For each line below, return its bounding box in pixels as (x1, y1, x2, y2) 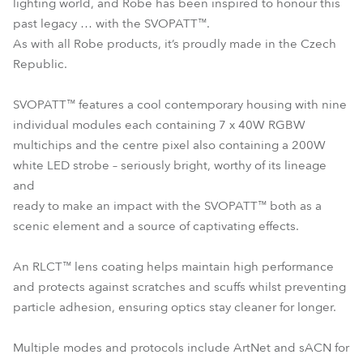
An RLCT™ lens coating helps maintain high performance (13, 258, 334, 275)
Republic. (13, 56, 67, 72)
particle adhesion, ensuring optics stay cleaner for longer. (13, 299, 336, 315)
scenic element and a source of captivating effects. (13, 218, 299, 234)
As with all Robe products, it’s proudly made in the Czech (13, 36, 336, 52)
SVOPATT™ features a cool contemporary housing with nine (13, 96, 347, 113)
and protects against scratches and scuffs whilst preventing (13, 279, 346, 295)
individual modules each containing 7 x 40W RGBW (13, 117, 305, 133)
